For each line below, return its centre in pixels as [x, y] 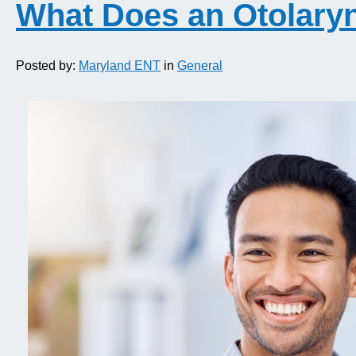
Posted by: [47, 66]
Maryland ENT [120, 66]
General [200, 66]
